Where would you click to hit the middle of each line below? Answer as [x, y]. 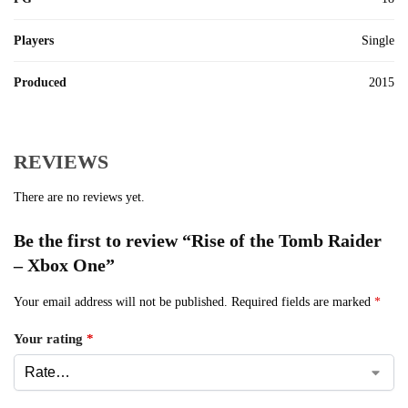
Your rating [50, 339]
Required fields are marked [303, 302]
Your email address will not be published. [121, 302]
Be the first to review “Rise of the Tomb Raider [198, 240]
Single [378, 41]
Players [34, 41]
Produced [40, 82]
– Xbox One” [64, 265]
